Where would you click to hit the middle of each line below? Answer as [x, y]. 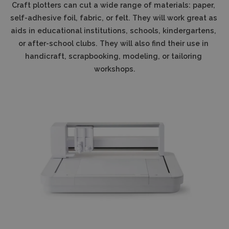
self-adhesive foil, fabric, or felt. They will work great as [113, 17]
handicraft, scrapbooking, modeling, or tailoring [113, 56]
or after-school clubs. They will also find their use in [113, 43]
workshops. [114, 68]
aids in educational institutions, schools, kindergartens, [113, 30]
